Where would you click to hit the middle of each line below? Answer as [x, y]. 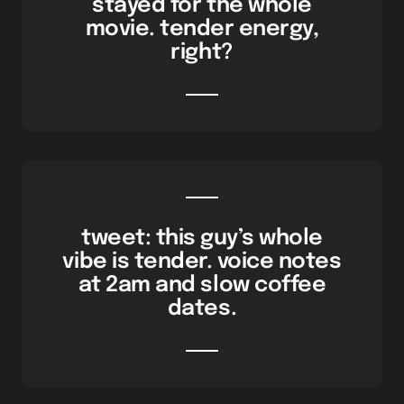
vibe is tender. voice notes [202, 262]
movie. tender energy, [202, 29]
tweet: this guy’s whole [202, 239]
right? [202, 53]
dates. [202, 309]
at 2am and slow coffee [202, 285]
